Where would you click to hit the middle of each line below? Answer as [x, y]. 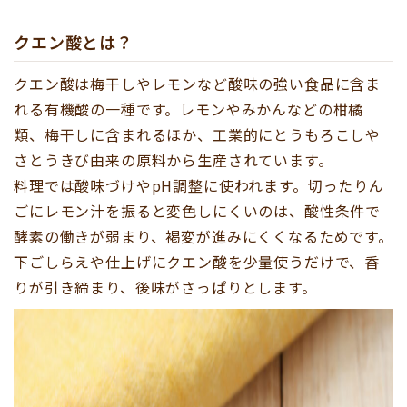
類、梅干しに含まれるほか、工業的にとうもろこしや [198, 135]
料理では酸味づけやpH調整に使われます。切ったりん [199, 186]
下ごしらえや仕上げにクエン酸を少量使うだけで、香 [197, 262]
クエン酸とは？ [74, 42]
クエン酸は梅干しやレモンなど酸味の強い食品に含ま [198, 84]
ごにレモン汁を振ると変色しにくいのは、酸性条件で [198, 211]
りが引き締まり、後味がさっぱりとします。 [165, 288]
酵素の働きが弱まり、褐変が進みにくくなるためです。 [203, 237]
